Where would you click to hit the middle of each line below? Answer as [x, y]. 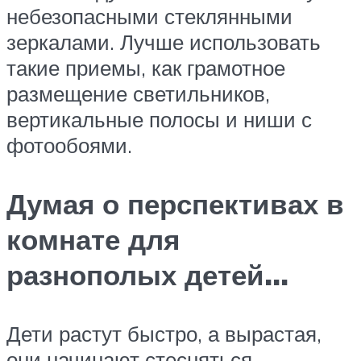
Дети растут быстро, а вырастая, [164, 333]
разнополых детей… [147, 274]
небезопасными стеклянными [149, 16]
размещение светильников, [138, 93]
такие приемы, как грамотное [146, 67]
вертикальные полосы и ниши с [159, 119]
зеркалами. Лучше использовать [164, 41]
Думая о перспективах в [175, 203]
